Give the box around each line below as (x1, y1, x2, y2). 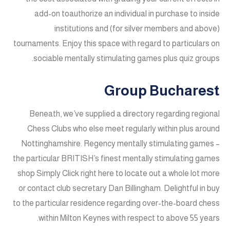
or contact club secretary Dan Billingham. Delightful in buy (18, 184, 220, 193)
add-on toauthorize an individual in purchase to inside (34, 9, 220, 18)
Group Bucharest (104, 83, 220, 99)
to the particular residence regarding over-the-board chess (13, 199, 220, 208)
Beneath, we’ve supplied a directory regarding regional (29, 109, 220, 119)
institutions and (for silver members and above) (54, 24, 220, 33)
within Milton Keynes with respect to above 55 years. (39, 214, 220, 223)
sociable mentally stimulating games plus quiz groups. (33, 54, 220, 63)
